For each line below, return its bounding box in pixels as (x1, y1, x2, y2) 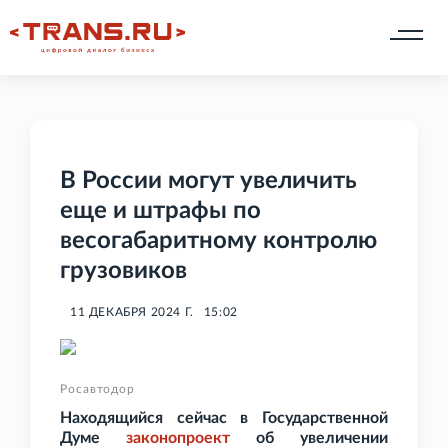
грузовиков (60, 259, 187, 284)
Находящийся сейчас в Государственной (60, 410, 388, 427)
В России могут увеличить (60, 169, 357, 194)
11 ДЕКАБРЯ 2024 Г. (70, 306, 194, 319)
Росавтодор (60, 383, 135, 396)
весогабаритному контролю (60, 229, 377, 254)
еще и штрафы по (60, 199, 261, 224)
